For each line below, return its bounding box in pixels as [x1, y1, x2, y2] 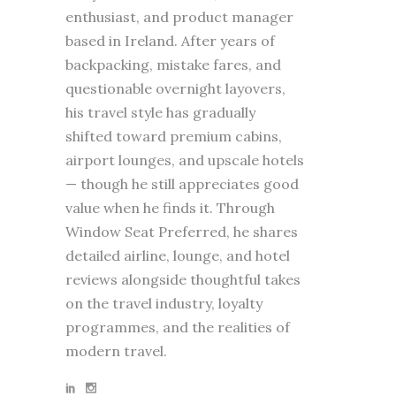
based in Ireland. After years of [65, 32, 275, 50]
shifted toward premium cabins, [65, 127, 282, 146]
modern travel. [65, 342, 167, 361]
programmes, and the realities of [65, 318, 290, 337]
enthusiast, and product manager [65, 8, 293, 27]
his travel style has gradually [65, 103, 255, 122]
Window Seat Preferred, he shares [65, 223, 298, 241]
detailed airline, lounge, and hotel [65, 247, 290, 265]
